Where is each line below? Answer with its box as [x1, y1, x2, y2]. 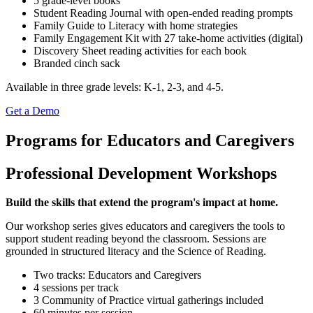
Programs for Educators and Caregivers [6, 131, 294, 150]
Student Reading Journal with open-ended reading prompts [34, 6, 293, 19]
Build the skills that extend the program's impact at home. [6, 196, 278, 209]
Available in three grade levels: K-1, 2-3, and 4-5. [6, 80, 224, 93]
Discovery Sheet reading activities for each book [34, 44, 247, 57]
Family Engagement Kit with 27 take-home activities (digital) [34, 31, 303, 44]
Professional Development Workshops [6, 163, 277, 182]
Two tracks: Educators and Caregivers [34, 269, 201, 282]
